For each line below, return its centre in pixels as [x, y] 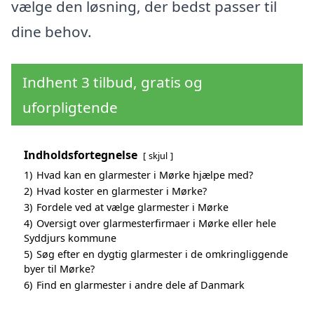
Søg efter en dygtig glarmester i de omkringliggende [162, 254]
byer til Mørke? [59, 268]
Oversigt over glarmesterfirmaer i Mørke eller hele [156, 223]
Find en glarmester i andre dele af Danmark [141, 285]
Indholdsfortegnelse [81, 155]
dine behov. [52, 31]
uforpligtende [70, 107]
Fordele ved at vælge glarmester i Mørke [132, 207]
